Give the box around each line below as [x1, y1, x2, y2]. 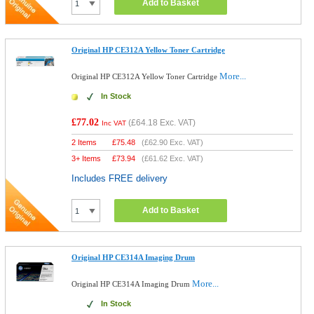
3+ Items [71, 154, 102, 163]
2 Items [71, 138, 97, 146]
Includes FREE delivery [71, 173, 168, 184]
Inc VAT [102, 119, 127, 127]
